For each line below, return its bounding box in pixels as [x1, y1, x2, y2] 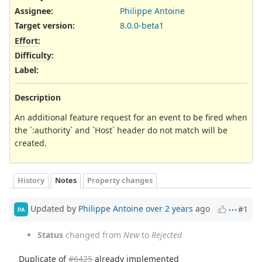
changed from [63, 229, 123, 241]
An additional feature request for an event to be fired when [15, 112, 247, 123]
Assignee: [15, 5, 53, 17]
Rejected [151, 229, 182, 241]
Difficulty [15, 49, 51, 61]
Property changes [87, 175, 153, 185]
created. [15, 137, 47, 149]
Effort [15, 35, 38, 46]
